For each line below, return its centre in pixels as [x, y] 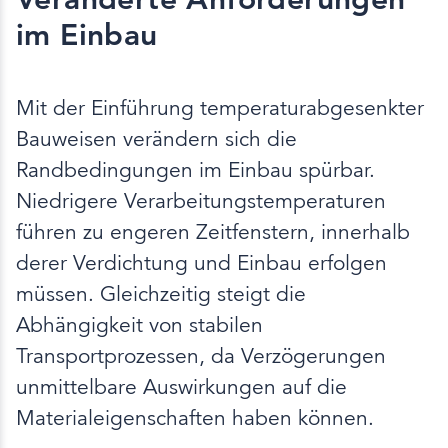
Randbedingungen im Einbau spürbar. [195, 169]
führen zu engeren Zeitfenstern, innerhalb [213, 231]
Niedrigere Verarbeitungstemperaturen [201, 200]
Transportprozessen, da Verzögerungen [201, 355]
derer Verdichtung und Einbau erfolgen [201, 262]
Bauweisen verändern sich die [156, 138]
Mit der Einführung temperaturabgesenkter [220, 107]
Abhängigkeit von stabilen [139, 324]
